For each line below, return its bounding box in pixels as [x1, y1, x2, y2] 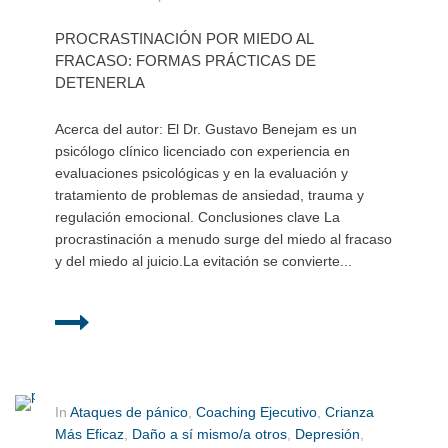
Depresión [295, 426, 360, 443]
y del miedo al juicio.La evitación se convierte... [55, 253, 352, 270]
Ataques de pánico [70, 404, 188, 421]
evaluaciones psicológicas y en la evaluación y [55, 165, 348, 182]
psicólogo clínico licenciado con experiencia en [55, 143, 350, 160]
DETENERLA [55, 74, 145, 92]
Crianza [325, 404, 374, 421]
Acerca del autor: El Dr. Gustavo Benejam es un [55, 121, 357, 138]
